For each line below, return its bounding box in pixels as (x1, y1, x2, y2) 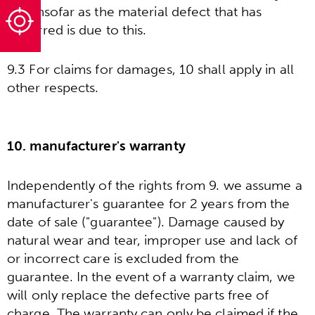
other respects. (7, 79, 99, 96)
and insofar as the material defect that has (7, 3, 262, 20)
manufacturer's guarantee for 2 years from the (7, 195, 290, 212)
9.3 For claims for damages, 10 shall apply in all (7, 61, 294, 78)
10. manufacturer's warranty (7, 137, 186, 154)
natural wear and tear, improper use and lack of (7, 231, 297, 248)
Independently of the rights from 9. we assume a (7, 176, 302, 193)
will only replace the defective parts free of (7, 286, 269, 303)
